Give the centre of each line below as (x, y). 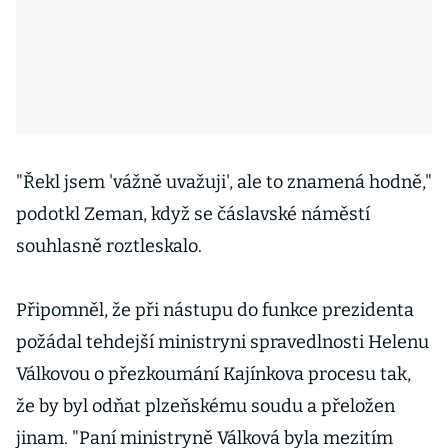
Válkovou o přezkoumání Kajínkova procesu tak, (213, 374)
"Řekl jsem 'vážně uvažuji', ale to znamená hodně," (224, 182)
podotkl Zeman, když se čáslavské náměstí (193, 214)
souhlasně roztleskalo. (109, 246)
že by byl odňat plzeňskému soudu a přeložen (205, 406)
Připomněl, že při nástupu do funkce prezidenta (215, 310)
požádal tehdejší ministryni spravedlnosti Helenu (222, 342)
